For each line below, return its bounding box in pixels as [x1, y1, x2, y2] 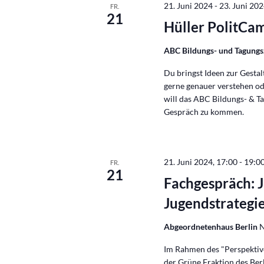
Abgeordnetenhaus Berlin [164, 222, 260, 232]
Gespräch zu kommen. [164, 107, 245, 117]
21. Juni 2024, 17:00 [164, 157, 238, 167]
